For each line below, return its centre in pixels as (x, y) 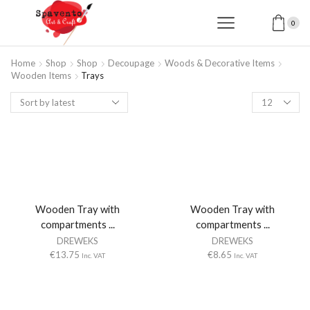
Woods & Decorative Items (220, 63)
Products (271, 99)
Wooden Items (41, 76)
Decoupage (131, 63)
